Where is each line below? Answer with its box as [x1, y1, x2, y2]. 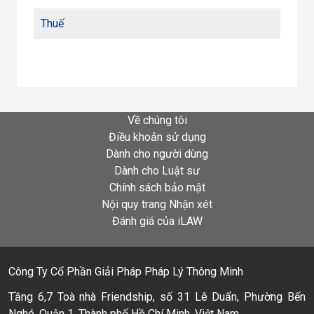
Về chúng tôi [127, 114, 187, 127]
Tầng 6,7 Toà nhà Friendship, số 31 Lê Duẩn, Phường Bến [8, 290, 306, 303]
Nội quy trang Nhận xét [102, 198, 212, 211]
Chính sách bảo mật [109, 181, 205, 194]
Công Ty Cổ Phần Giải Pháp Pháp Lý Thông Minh [8, 265, 243, 278]
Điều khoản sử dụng [108, 130, 206, 144]
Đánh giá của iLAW [111, 214, 203, 228]
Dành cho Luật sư [114, 164, 200, 177]
